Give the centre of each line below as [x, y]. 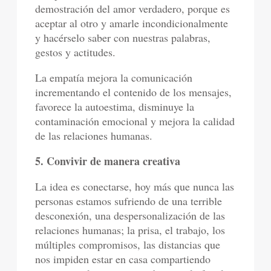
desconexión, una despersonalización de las [130, 215]
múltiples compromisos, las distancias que [128, 244]
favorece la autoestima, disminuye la [115, 106]
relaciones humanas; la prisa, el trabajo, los [130, 230]
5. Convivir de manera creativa [108, 161]
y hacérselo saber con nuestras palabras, [123, 38]
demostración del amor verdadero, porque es [133, 8]
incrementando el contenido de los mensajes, [134, 92]
